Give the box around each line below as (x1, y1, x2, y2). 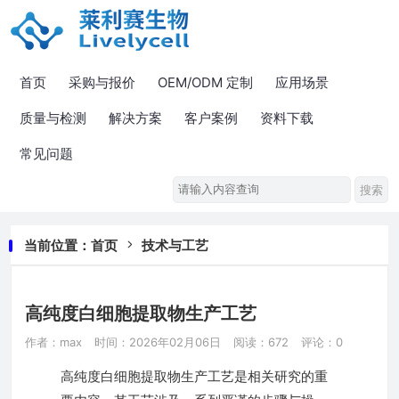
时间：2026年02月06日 (94, 335, 221, 349)
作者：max (25, 335, 82, 349)
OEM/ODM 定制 (158, 74, 253, 91)
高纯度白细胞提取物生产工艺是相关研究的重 (61, 368, 328, 385)
